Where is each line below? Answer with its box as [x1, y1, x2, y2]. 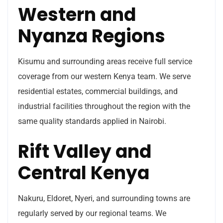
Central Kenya [18, 160, 149, 186]
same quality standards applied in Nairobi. [18, 116, 166, 126]
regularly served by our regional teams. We [18, 208, 166, 218]
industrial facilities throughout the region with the [18, 101, 190, 111]
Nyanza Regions [18, 23, 165, 49]
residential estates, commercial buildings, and [18, 86, 178, 96]
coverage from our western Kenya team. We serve [18, 71, 191, 81]
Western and [18, 1, 136, 27]
